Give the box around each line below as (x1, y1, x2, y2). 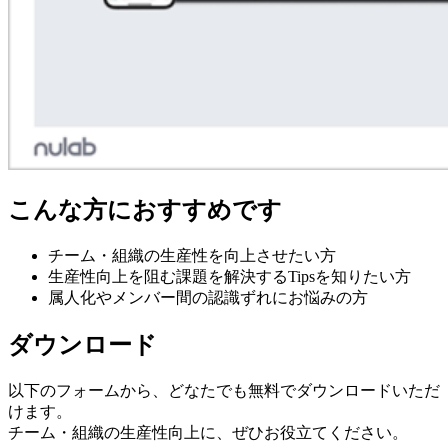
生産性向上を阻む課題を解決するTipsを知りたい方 (48, 268, 411, 286)
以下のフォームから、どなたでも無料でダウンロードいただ (8, 382, 440, 400)
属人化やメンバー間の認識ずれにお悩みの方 (48, 289, 368, 307)
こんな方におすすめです (8, 197, 282, 224)
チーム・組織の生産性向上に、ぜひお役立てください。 (8, 424, 408, 442)
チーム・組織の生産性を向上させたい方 (48, 247, 336, 265)
